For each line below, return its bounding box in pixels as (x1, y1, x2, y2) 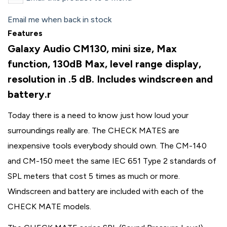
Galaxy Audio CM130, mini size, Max (8, 43, 177, 55)
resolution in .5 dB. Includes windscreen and (8, 73, 213, 85)
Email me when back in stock (8, 15, 111, 24)
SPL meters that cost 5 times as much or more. (8, 171, 180, 181)
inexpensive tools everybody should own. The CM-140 (8, 141, 207, 150)
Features (8, 28, 43, 38)
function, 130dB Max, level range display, (8, 58, 201, 70)
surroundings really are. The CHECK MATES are (8, 126, 179, 135)
